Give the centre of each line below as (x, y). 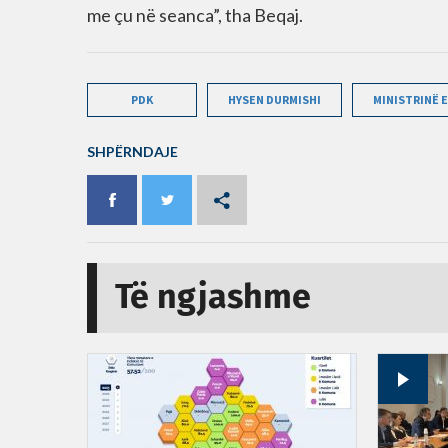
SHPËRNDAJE (132, 151)
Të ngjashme (213, 298)
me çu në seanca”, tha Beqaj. (195, 15)
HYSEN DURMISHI (274, 99)
